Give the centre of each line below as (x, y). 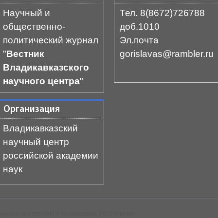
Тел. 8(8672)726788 (162, 13)
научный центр (36, 142)
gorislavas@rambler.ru (167, 54)
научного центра (41, 81)
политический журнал (51, 40)
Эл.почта (139, 40)
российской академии (51, 155)
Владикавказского (46, 67)
